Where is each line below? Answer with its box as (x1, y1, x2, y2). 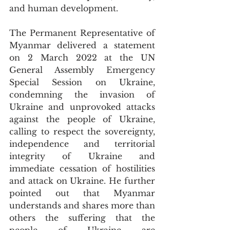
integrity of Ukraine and (9, 151, 155, 161)
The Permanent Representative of (9, 28, 155, 38)
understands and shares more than (9, 200, 155, 210)
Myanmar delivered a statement (9, 40, 155, 50)
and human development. (9, 3, 118, 13)
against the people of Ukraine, (9, 114, 155, 124)
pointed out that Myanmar (9, 188, 155, 198)
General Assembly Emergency (9, 65, 155, 75)
